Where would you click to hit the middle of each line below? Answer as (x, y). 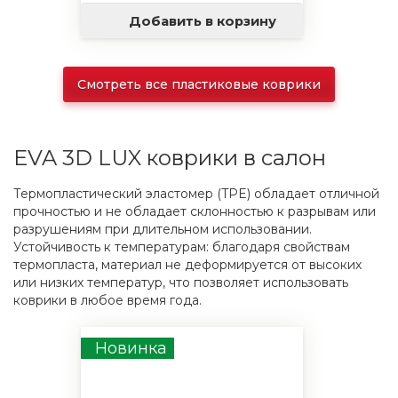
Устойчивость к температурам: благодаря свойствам (182, 247)
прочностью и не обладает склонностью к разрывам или (195, 211)
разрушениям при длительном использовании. (163, 229)
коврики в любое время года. (107, 300)
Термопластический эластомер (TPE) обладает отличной (196, 194)
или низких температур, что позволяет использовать (181, 283)
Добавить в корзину (203, 21)
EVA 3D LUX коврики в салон (170, 158)
